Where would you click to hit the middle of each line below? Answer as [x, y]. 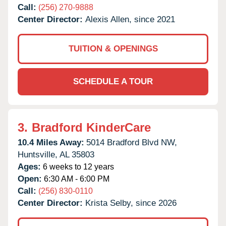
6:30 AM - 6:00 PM [76, 179]
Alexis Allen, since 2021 [130, 19]
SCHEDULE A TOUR [113, 81]
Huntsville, [38, 154]
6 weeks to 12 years [77, 166]
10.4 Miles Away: [51, 142]
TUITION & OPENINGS [113, 48]
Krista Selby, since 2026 [131, 203]
